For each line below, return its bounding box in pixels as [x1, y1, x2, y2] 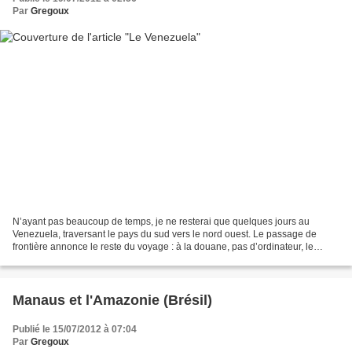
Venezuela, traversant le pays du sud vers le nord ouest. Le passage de [13, 228, 317, 240]
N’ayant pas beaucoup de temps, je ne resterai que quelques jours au [13, 215, 310, 227]
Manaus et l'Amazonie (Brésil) [13, 291, 212, 308]
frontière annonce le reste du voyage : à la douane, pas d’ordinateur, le [13, 240, 313, 252]
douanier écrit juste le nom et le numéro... [13, 253, 189, 265]
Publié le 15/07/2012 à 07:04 [13, 323, 137, 335]
